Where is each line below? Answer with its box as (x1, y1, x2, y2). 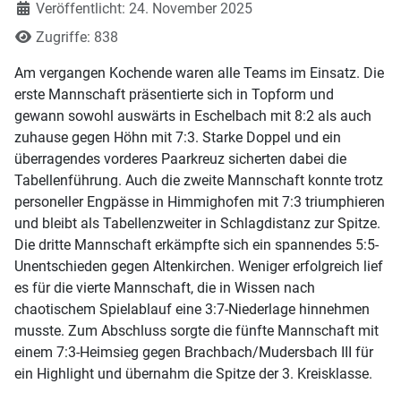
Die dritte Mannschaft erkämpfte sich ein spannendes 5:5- (14, 236, 379, 254)
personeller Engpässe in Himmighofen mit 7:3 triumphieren (14, 193, 385, 211)
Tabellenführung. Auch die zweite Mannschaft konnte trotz (14, 172, 383, 190)
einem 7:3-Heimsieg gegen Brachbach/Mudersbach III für (14, 344, 373, 362)
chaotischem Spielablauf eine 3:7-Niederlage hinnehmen (14, 301, 370, 319)
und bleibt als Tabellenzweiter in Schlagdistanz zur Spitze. (14, 215, 380, 233)
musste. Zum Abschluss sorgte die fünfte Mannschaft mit (14, 322, 379, 340)
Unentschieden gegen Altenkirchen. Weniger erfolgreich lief (14, 258, 383, 276)
